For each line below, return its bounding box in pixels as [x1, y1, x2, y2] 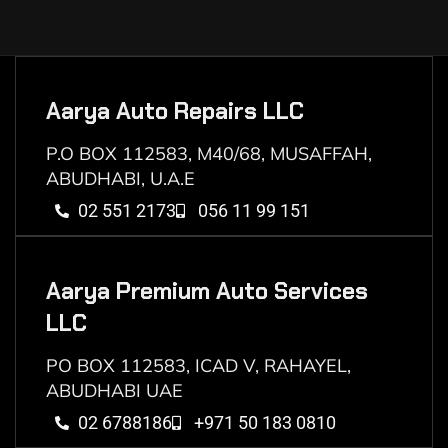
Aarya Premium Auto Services [46, 276, 368, 306]
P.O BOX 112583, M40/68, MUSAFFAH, [46, 142, 372, 165]
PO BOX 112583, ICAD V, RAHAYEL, [46, 354, 351, 377]
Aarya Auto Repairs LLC [46, 96, 304, 126]
